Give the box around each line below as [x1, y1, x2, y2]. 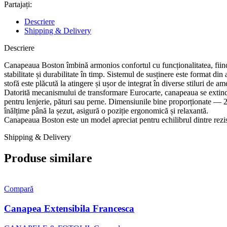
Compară [4, 184, 33, 194]
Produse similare [4, 152, 92, 165]
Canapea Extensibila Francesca [4, 203, 134, 214]
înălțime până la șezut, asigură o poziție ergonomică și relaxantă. [4, 106, 208, 115]
